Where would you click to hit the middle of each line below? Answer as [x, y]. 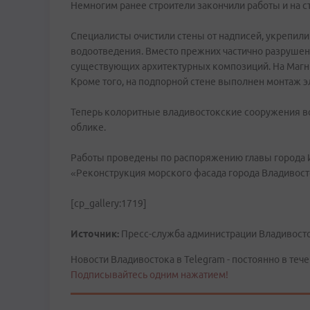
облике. [88, 127]
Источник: [95, 234]
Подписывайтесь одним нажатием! [149, 275]
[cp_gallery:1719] [109, 203]
